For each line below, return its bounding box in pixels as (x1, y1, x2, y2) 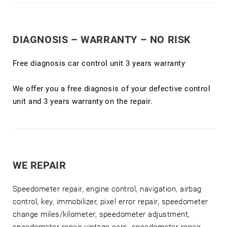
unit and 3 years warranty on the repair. (13, 97, 153, 106)
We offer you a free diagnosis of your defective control (13, 84, 211, 94)
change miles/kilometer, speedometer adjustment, (13, 210, 190, 219)
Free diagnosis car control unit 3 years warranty (13, 59, 185, 68)
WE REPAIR (13, 159, 66, 172)
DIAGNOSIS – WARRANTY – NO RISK (13, 33, 191, 46)
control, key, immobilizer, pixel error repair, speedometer (13, 197, 208, 207)
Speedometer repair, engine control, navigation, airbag (13, 184, 202, 194)
